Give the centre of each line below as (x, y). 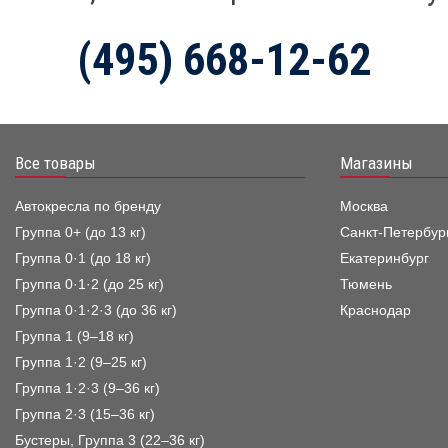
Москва (363, 206)
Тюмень (365, 284)
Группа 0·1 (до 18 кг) (83, 258)
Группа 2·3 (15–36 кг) (85, 414)
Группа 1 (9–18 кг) (74, 336)
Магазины (376, 162)
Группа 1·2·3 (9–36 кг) (87, 388)
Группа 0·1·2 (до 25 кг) (89, 284)
